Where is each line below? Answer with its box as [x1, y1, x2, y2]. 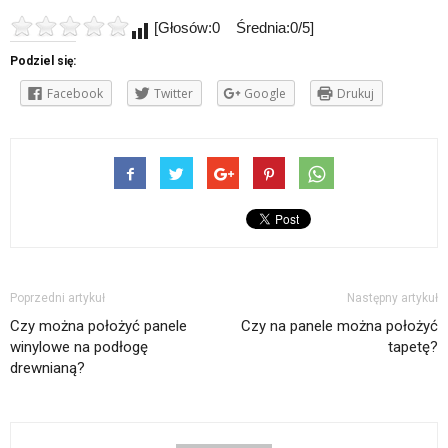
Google [244, 85, 286, 103]
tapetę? [388, 337, 438, 356]
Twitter [154, 85, 193, 103]
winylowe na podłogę [10, 337, 148, 356]
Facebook [47, 85, 103, 103]
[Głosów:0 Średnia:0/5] [150, 19, 314, 37]
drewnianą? [10, 358, 85, 377]
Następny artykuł [347, 290, 438, 305]
